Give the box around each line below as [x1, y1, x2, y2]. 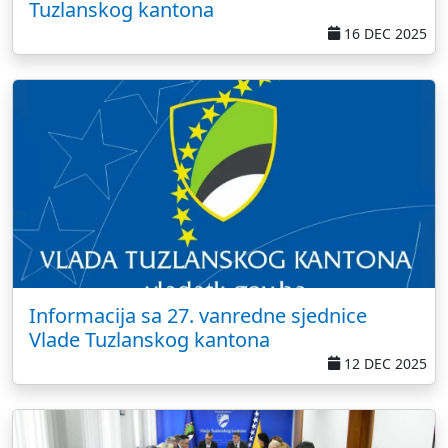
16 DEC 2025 [340, 24, 427, 43]
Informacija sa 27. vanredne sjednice [29, 302, 367, 329]
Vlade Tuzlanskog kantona [29, 326, 270, 353]
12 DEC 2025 [340, 354, 427, 373]
